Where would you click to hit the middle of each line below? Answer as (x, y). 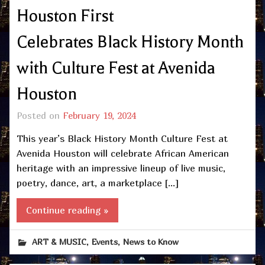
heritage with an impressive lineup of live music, (121, 168)
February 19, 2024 (99, 116)
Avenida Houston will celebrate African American (123, 153)
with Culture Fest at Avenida (116, 68)
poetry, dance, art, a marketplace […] (98, 182)
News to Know (151, 242)
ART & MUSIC (59, 242)
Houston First (65, 16)
